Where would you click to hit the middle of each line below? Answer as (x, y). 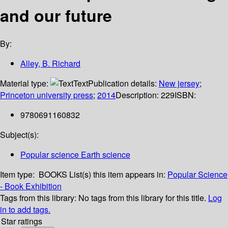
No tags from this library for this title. (142, 198)
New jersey (179, 83)
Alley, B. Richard (50, 64)
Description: (138, 95)
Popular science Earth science (75, 155)
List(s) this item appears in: (118, 175)
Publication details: (123, 83)
